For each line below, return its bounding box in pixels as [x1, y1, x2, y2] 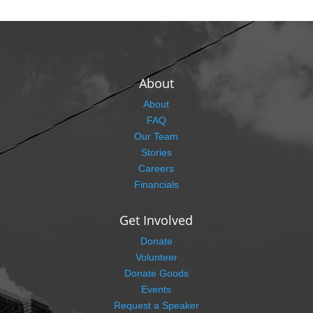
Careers [138, 163, 175, 174]
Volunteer [135, 252, 177, 263]
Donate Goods [124, 268, 189, 279]
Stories [140, 147, 172, 158]
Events [141, 284, 172, 295]
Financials [133, 179, 179, 190]
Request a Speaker [113, 300, 199, 311]
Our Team [134, 131, 179, 142]
